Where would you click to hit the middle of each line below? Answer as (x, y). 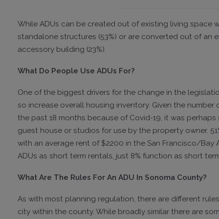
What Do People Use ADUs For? (76, 71)
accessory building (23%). (63, 49)
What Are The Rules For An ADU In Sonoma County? (113, 177)
